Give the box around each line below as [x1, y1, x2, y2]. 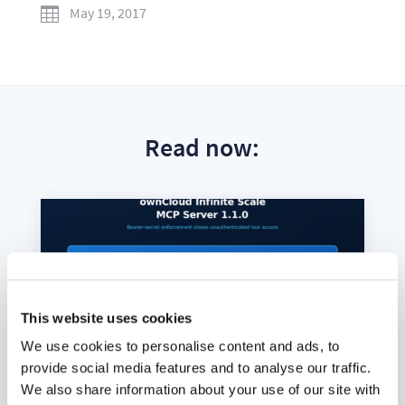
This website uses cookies [21, 309, 193, 325]
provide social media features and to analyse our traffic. [21, 360, 372, 376]
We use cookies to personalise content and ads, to [21, 338, 340, 354]
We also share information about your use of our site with [21, 381, 381, 398]
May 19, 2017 [69, 3, 146, 22]
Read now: [145, 130, 260, 164]
